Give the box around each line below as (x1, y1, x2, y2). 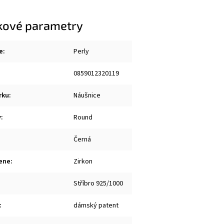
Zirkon (73, 156, 92, 166)
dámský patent (73, 200, 118, 210)
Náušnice (73, 90, 100, 100)
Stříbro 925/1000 (73, 178, 123, 188)
